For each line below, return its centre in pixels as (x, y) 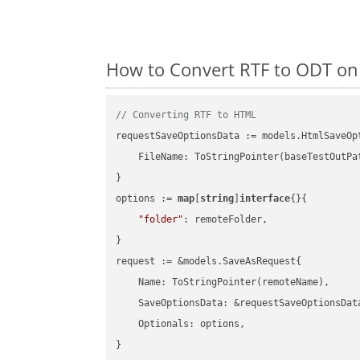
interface (265, 199)
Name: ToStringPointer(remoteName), (223, 282)
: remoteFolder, (226, 220)
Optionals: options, (181, 324)
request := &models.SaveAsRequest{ (209, 262)
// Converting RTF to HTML (186, 115)
